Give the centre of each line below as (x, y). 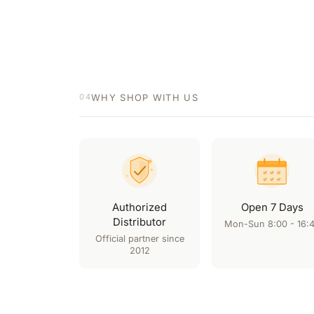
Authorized (140, 207)
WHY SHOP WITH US (145, 97)
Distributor (140, 222)
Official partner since (139, 239)
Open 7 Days (272, 207)
